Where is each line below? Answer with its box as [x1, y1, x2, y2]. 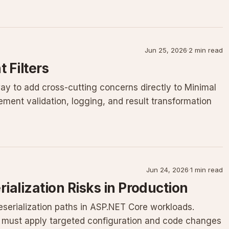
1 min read [190, 166, 223, 174]
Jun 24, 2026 [146, 166, 189, 174]
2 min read [189, 46, 223, 54]
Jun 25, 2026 [145, 46, 187, 54]
